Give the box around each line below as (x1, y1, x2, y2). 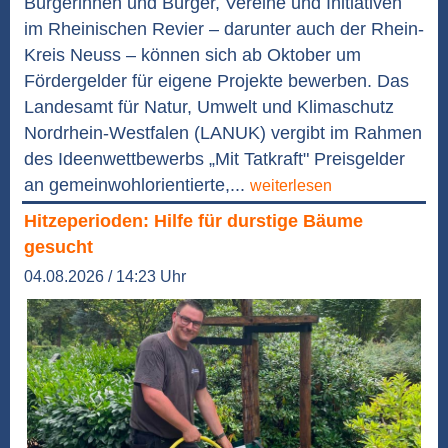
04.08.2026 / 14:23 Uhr (24, 268, 186, 286)
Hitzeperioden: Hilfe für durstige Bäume (24, 211, 363, 232)
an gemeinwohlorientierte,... (24, 175, 250, 196)
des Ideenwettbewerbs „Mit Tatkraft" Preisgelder (24, 149, 405, 170)
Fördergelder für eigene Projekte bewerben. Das (24, 71, 409, 92)
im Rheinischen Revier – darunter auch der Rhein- (24, 19, 424, 40)
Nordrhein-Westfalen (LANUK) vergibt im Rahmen (24, 123, 422, 144)
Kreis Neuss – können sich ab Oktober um (24, 45, 361, 66)
